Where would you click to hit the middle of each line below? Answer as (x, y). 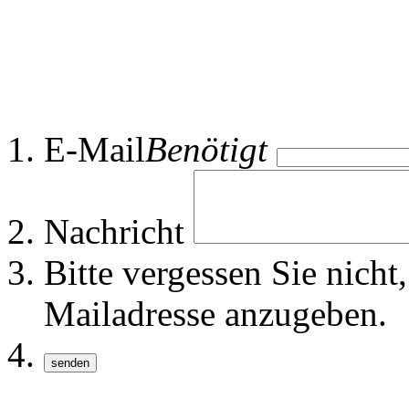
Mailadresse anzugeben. (215, 314)
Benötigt (206, 150)
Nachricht (114, 232)
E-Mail (94, 150)
